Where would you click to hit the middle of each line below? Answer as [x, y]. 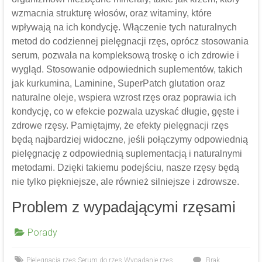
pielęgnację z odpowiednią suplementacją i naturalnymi [127, 154]
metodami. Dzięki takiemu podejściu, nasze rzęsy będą [125, 168]
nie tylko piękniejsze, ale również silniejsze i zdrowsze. [125, 182]
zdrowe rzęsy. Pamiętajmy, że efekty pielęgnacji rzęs [120, 126]
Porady [42, 233]
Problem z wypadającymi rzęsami [123, 207]
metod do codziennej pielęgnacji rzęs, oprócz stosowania [130, 42]
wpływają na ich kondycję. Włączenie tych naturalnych [124, 27]
